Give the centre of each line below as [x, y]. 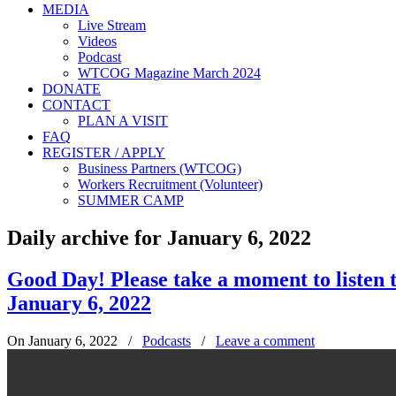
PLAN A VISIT [123, 121]
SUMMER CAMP [131, 200]
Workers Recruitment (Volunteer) [170, 184]
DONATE [72, 89]
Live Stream [112, 25]
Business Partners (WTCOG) [160, 168]
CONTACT [76, 105]
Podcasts [167, 340]
